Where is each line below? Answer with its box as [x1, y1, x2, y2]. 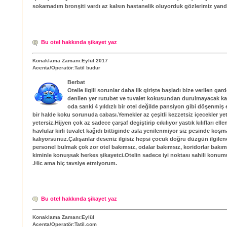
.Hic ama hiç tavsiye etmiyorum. [32, 160, 117, 166]
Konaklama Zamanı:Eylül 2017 [32, 57, 108, 63]
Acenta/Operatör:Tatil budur [32, 64, 100, 70]
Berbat [67, 79, 85, 85]
